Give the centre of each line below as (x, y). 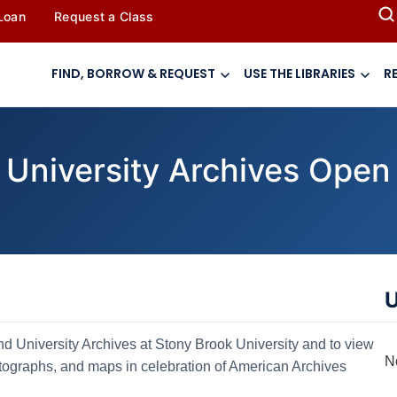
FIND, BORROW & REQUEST (133, 74)
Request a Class (104, 16)
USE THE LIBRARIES (300, 74)
